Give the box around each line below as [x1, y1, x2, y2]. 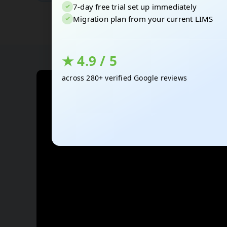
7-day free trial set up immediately [73, 1, 197, 12]
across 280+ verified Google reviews [62, 72, 187, 83]
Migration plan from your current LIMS [73, 13, 213, 24]
